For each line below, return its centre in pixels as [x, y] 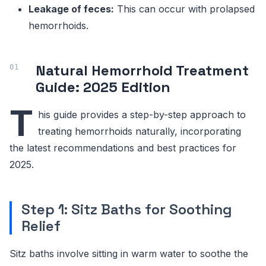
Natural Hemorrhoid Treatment [142, 71]
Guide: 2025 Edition [103, 87]
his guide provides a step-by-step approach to [142, 115]
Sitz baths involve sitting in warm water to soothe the [129, 254]
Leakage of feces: [71, 9]
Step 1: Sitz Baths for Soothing [127, 210]
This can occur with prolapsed [184, 9]
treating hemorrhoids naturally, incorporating [140, 132]
